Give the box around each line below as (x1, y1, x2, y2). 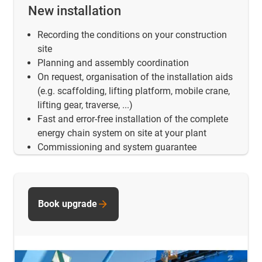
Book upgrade (38, 198, 97, 209)
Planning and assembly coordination (37, 57, 189, 68)
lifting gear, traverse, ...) (37, 99, 133, 111)
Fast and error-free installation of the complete (37, 113, 228, 125)
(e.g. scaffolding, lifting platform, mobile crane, (37, 85, 230, 96)
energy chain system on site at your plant (37, 127, 206, 139)
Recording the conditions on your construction (37, 29, 227, 40)
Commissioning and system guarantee (37, 141, 196, 153)
